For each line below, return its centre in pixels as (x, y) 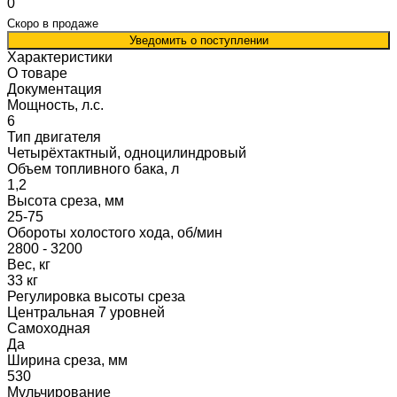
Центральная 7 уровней (86, 312)
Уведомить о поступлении (198, 40)
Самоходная (49, 328)
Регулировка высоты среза (96, 296)
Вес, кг (29, 264)
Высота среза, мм (66, 200)
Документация (54, 89)
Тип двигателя (54, 136)
